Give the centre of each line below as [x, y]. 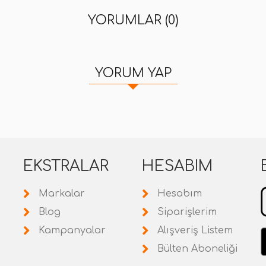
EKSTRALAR [66, 166]
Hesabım [180, 194]
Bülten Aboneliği [197, 249]
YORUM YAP [133, 73]
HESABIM [177, 166]
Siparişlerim [187, 212]
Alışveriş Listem [195, 230]
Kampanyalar [72, 230]
